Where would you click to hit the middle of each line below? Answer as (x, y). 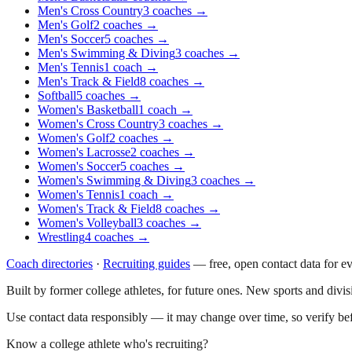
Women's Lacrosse (84, 152)
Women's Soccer (79, 166)
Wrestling (61, 236)
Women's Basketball (88, 109)
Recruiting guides (147, 263)
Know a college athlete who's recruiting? (107, 343)
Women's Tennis (79, 194)
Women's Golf (73, 137)
